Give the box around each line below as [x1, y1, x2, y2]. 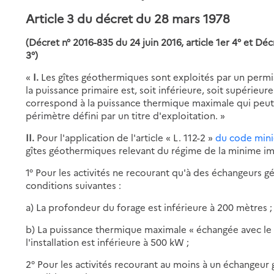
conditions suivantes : [26, 178, 122, 191]
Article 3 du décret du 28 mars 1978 [26, 9, 231, 26]
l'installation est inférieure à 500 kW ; [26, 235, 190, 248]
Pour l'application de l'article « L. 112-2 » [37, 130, 216, 144]
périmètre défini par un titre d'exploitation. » [26, 108, 226, 122]
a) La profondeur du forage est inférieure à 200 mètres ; [26, 200, 273, 213]
